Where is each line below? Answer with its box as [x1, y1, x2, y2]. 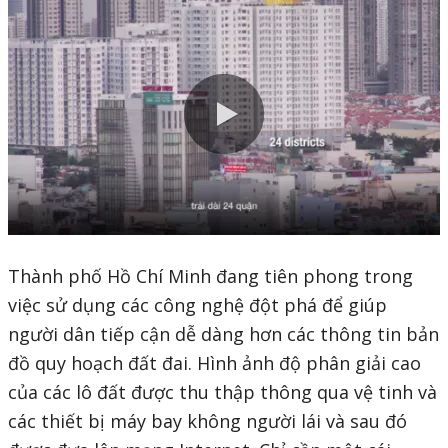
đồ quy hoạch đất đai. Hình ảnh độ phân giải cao [8, 351, 421, 375]
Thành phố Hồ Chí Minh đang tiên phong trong [8, 264, 413, 288]
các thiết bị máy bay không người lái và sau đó [8, 409, 407, 433]
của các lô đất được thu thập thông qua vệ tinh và [8, 380, 437, 404]
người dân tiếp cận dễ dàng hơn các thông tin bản [8, 322, 439, 346]
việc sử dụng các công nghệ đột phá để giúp [8, 293, 387, 317]
